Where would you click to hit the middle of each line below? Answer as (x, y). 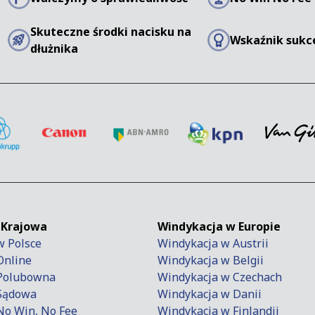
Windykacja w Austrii (213, 244)
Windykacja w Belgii (211, 261)
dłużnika (54, 49)
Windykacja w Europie (219, 227)
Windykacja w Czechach (220, 277)
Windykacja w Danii (210, 294)
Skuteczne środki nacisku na (110, 32)
